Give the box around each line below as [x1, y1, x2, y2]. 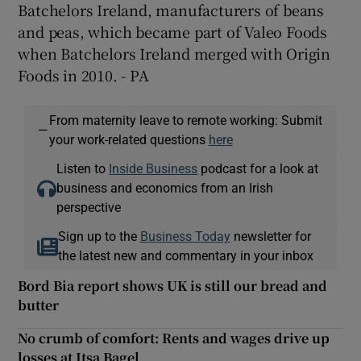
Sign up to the [57, 230, 140, 243]
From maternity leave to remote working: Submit [48, 114, 322, 127]
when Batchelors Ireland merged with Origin [18, 43, 331, 64]
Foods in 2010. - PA [18, 64, 149, 86]
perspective [56, 201, 122, 214]
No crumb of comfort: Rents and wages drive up [18, 329, 330, 348]
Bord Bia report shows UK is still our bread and [18, 276, 328, 296]
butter [18, 296, 60, 315]
